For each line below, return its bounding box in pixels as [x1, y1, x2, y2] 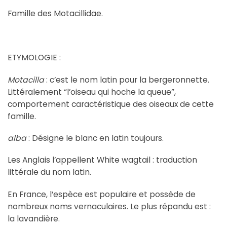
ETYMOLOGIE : [8, 52, 61, 63]
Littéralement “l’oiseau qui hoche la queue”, [8, 86, 176, 97]
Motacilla [8, 74, 44, 85]
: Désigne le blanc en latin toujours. [26, 132, 164, 143]
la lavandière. [8, 213, 60, 224]
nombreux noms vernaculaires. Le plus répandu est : [8, 201, 211, 212]
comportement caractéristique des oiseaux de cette [8, 98, 214, 109]
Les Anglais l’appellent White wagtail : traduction [8, 155, 197, 166]
